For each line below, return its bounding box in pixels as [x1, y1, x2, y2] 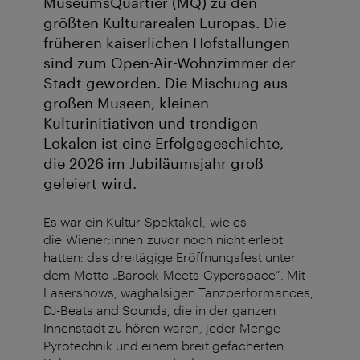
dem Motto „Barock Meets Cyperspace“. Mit [43, 267, 305, 283]
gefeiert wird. [43, 174, 137, 193]
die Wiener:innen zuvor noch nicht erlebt [43, 231, 283, 247]
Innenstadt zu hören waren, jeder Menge [43, 320, 280, 336]
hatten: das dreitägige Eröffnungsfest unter [43, 249, 296, 265]
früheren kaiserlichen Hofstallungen [43, 34, 290, 52]
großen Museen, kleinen [43, 94, 209, 112]
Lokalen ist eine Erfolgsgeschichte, [43, 134, 284, 153]
